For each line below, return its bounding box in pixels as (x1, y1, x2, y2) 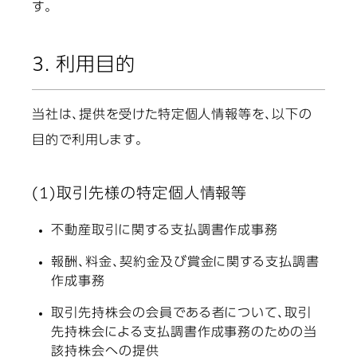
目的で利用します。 (32, 135, 143, 148)
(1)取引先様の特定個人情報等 (32, 186, 248, 202)
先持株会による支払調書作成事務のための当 (51, 327, 318, 340)
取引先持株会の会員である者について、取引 (51, 308, 312, 321)
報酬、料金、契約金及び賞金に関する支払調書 (51, 257, 320, 270)
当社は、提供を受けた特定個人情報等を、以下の (32, 109, 313, 123)
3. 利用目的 (32, 56, 135, 76)
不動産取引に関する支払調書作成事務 (51, 225, 279, 238)
